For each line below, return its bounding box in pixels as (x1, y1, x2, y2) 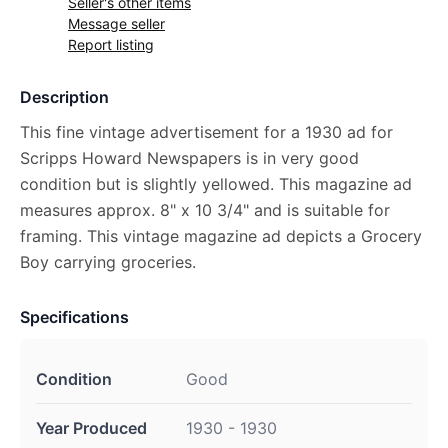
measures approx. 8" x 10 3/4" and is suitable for (20, 200, 390, 220)
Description (20, 87, 109, 107)
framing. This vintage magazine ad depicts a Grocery (20, 226, 422, 246)
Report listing (68, 36, 154, 53)
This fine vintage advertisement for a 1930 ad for (20, 122, 393, 142)
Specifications (20, 307, 129, 327)
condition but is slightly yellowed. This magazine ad (20, 174, 412, 194)
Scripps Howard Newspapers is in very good (20, 148, 359, 168)
